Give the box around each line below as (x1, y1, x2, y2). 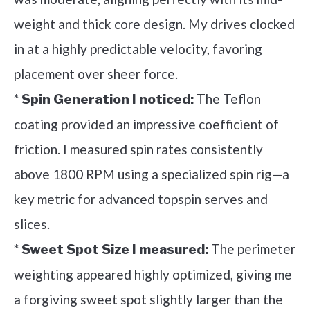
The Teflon (194, 91, 261, 107)
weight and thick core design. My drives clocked (14, 16, 295, 33)
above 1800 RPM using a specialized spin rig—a (14, 166, 289, 183)
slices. (14, 216, 50, 232)
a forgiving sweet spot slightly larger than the (14, 291, 283, 308)
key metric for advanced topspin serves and (14, 191, 268, 208)
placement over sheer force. (14, 66, 178, 82)
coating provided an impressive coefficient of (14, 116, 279, 133)
